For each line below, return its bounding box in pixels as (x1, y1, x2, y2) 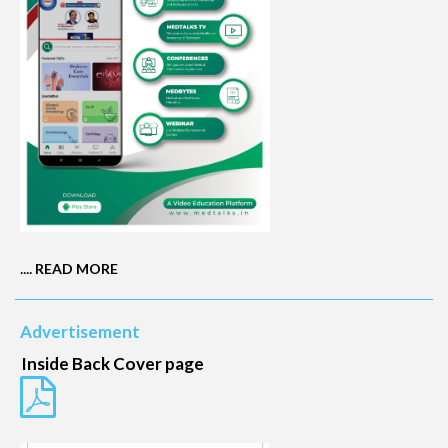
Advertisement (20, 321, 140, 342)
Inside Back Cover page (21, 353, 204, 374)
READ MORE (35, 260, 118, 278)
